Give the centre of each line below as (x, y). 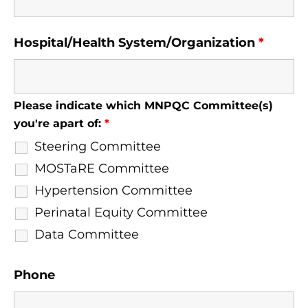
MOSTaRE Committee (102, 168)
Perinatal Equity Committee (121, 212)
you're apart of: (59, 123)
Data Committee (87, 234)
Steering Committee (98, 146)
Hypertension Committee (113, 190)
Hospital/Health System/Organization (136, 43)
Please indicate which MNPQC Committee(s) (143, 106)
